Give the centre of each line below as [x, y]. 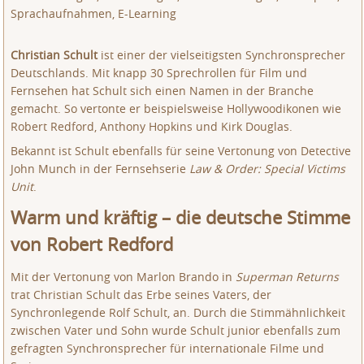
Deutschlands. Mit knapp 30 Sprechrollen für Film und [159, 73]
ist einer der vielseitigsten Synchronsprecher [222, 55]
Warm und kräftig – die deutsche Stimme [181, 217]
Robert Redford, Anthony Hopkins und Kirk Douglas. [152, 126]
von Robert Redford [92, 244]
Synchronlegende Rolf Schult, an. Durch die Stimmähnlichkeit [178, 312]
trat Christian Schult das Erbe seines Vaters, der [141, 295]
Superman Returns [288, 277]
